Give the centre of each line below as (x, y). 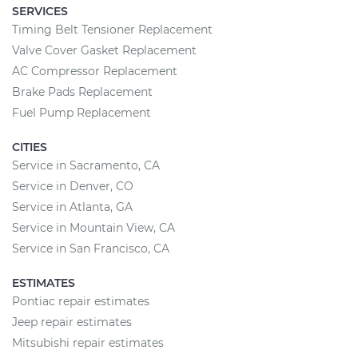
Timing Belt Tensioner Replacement (112, 30)
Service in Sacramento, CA (86, 165)
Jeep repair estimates (72, 322)
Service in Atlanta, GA (72, 207)
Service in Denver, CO (73, 186)
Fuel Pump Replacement (82, 113)
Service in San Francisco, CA (91, 249)
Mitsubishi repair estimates (88, 343)
